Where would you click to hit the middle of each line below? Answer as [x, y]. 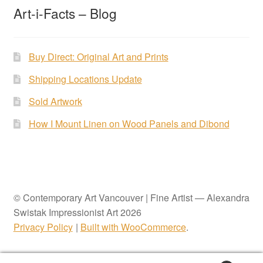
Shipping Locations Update [85, 79]
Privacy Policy [43, 227]
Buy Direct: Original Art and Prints [98, 57]
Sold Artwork [55, 102]
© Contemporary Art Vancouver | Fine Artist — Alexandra [131, 197]
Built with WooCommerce [133, 227]
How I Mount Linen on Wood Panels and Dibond [129, 124]
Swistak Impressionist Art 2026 [77, 212]
